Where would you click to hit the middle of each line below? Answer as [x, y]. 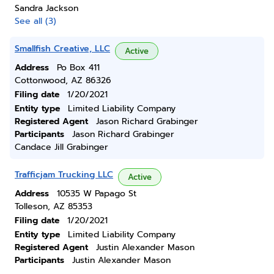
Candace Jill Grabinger [61, 147]
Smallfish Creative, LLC [62, 49]
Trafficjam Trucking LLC [64, 175]
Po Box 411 [78, 68]
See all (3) [35, 21]
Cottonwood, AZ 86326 [63, 80]
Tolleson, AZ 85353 [54, 206]
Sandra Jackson [46, 8]
